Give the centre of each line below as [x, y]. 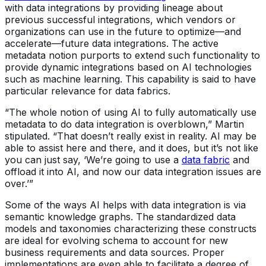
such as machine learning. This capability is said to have [130, 79]
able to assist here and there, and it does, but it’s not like [132, 148]
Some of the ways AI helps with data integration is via [125, 205]
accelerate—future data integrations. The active [112, 43]
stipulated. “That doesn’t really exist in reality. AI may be [131, 136]
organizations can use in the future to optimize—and [123, 31]
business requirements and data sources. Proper [115, 252]
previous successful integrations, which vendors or [120, 19]
